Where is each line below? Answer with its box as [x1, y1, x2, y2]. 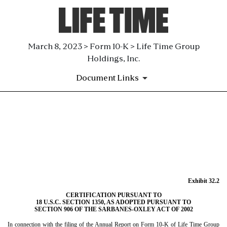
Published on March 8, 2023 [8, 145, 116, 156]
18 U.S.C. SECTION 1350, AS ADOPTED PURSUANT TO [36, 198, 191, 206]
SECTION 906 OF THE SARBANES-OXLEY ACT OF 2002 [34, 205, 193, 213]
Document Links [76, 73, 139, 83]
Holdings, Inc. [87, 54, 140, 64]
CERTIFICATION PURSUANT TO [65, 191, 162, 199]
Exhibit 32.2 [188, 177, 219, 185]
